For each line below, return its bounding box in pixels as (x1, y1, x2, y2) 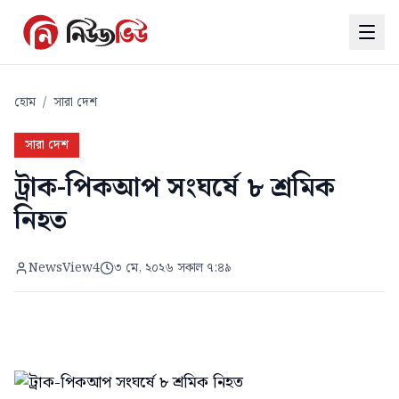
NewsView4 (28, 258, 100, 278)
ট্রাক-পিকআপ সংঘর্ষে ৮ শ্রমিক (14, 167, 335, 209)
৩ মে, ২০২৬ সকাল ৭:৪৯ (114, 258, 232, 278)
